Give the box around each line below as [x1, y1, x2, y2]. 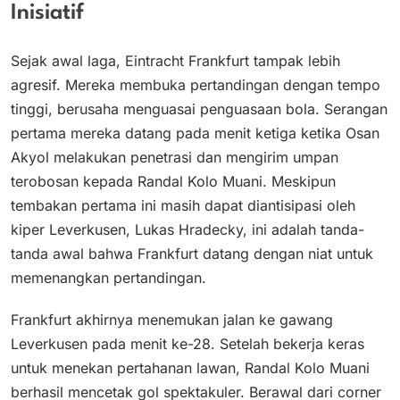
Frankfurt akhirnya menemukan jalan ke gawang [11, 310, 333, 329]
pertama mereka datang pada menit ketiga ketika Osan [11, 123, 379, 142]
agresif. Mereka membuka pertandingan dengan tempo [11, 75, 380, 94]
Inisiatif [11, 3, 84, 25]
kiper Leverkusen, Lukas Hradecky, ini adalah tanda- [11, 220, 364, 238]
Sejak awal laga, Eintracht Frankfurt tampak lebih [11, 51, 340, 70]
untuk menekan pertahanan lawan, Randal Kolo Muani [11, 358, 370, 377]
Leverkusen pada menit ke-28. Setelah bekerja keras [11, 334, 364, 353]
